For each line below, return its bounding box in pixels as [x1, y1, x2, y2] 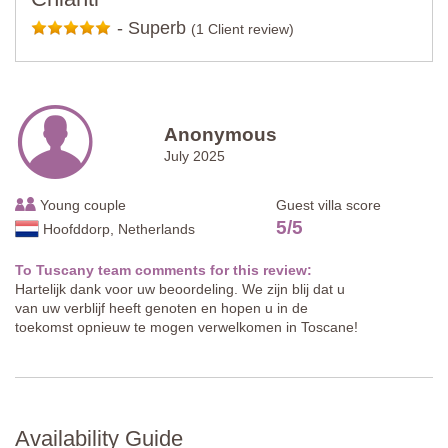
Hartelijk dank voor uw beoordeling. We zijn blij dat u [15, 280, 345, 297]
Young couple [36, 196, 126, 213]
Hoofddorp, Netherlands [43, 220, 195, 237]
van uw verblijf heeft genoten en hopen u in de [15, 299, 308, 316]
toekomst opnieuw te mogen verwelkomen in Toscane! [15, 318, 358, 335]
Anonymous [164, 123, 278, 145]
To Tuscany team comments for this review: [15, 261, 312, 278]
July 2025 [164, 147, 226, 164]
